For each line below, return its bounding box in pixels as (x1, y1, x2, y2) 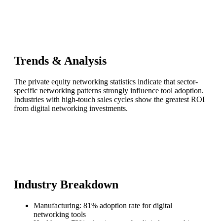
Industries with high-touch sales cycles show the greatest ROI (14, 95, 205, 104)
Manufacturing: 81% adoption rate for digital (34, 201, 172, 210)
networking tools (34, 210, 86, 219)
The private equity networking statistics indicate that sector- (14, 77, 198, 86)
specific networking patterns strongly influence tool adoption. (14, 86, 204, 95)
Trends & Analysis (14, 54, 107, 68)
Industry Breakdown (14, 178, 118, 191)
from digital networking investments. (14, 104, 128, 112)
